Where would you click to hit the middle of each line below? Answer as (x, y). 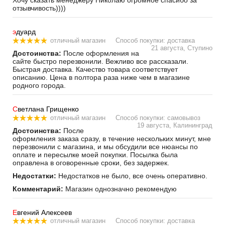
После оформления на (100, 53)
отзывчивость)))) (39, 8)
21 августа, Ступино (182, 48)
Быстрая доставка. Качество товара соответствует (95, 69)
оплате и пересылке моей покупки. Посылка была (95, 154)
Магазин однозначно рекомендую (120, 189)
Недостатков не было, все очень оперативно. (132, 176)
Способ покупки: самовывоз (158, 118)
